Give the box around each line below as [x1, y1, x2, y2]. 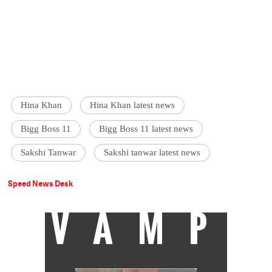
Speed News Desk [8, 178, 73, 189]
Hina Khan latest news [90, 100, 175, 110]
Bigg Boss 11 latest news [99, 124, 194, 134]
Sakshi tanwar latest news [104, 148, 201, 158]
